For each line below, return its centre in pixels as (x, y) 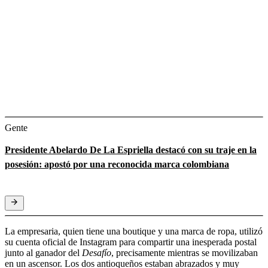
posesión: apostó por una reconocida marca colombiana (117, 164)
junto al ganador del (43, 252)
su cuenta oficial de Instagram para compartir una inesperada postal (131, 242)
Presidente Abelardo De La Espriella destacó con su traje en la (131, 150)
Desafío (97, 252)
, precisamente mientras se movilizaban (185, 252)
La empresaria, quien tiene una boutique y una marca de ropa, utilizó (134, 231)
